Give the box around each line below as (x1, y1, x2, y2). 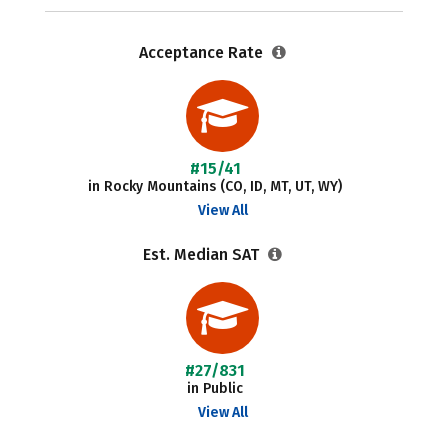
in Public (187, 380, 244, 397)
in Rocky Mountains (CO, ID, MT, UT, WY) (88, 178, 343, 195)
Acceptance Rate (138, 43, 267, 62)
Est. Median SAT (142, 245, 263, 264)
